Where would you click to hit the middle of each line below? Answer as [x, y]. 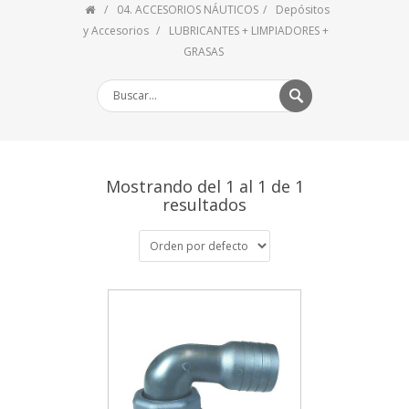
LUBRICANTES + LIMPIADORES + [249, 31]
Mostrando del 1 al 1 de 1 [204, 186]
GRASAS [204, 52]
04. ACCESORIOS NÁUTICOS [187, 10]
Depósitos [302, 10]
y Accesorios [117, 31]
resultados [204, 204]
